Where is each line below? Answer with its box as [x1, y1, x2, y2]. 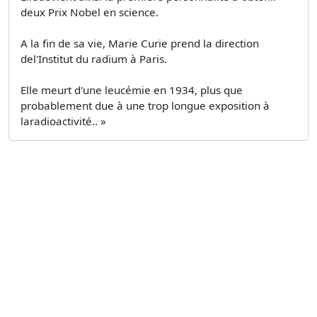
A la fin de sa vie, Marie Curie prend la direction [21, 35, 259, 50]
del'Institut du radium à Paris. [21, 51, 167, 66]
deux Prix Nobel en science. [21, 4, 158, 19]
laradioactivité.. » [21, 113, 106, 128]
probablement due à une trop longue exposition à [21, 98, 270, 113]
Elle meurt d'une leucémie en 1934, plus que [21, 82, 243, 97]
